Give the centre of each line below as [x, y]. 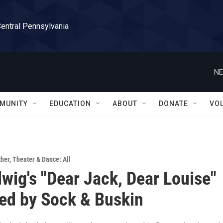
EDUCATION [70, 104]
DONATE [173, 104]
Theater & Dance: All [42, 159]
